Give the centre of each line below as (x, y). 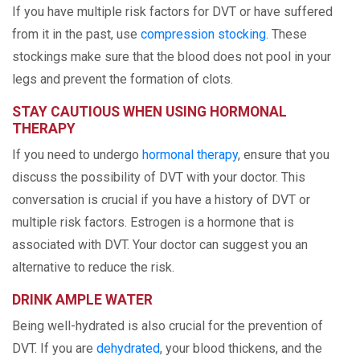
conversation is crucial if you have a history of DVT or (161, 200)
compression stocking (203, 34)
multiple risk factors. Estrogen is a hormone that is (153, 222)
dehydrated (128, 348)
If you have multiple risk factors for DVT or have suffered (172, 12)
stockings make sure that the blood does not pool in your (172, 57)
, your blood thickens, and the (241, 348)
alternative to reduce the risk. (93, 267)
